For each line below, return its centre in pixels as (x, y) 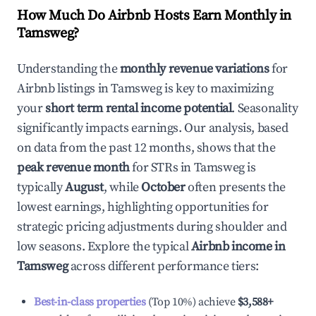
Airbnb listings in (64, 89)
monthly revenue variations (194, 69)
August (84, 187)
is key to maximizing (218, 89)
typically (41, 187)
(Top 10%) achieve (190, 302)
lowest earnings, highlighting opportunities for (143, 207)
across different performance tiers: (163, 266)
